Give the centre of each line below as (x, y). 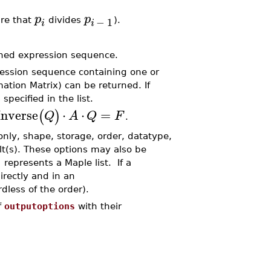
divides (64, 20)
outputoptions (39, 206)
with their (98, 206)
